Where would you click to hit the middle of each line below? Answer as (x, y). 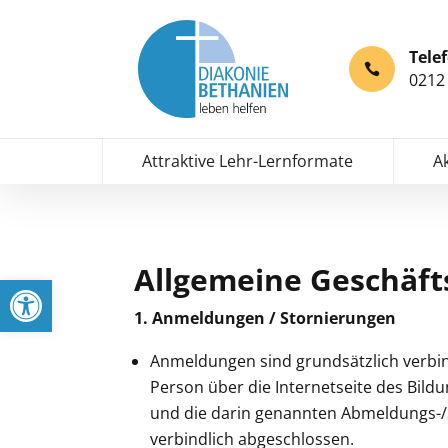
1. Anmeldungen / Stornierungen (265, 317)
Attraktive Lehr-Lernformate (248, 160)
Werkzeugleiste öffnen (58, 288)
